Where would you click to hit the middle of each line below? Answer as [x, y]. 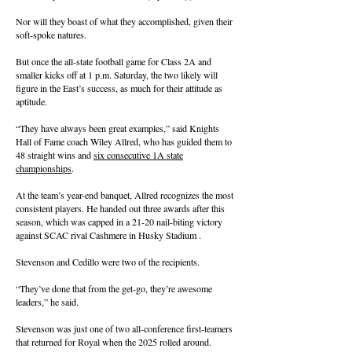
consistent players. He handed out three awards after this [120, 208]
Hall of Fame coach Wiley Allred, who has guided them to [124, 141]
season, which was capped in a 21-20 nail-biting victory [119, 222]
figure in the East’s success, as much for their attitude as [119, 88]
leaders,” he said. [47, 302]
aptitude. [31, 101]
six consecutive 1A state [138, 155]
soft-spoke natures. [51, 35]
